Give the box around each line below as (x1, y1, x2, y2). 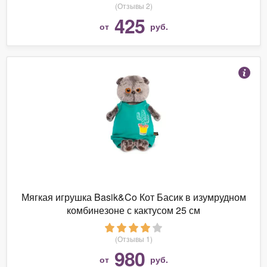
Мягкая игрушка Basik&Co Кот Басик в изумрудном (21, 190, 246, 204)
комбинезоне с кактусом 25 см (67, 203, 200, 217)
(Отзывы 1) (114, 233, 153, 244)
